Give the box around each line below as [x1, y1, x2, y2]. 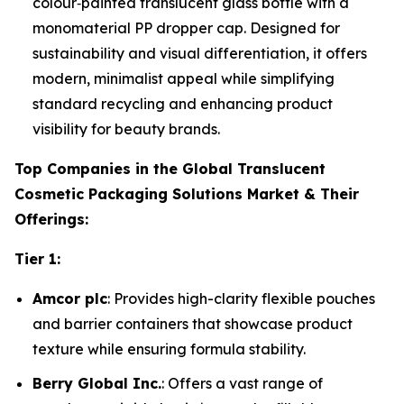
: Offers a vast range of [161, 374, 323, 393]
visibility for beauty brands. [32, 119, 220, 138]
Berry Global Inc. [32, 374, 161, 393]
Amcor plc [32, 289, 107, 308]
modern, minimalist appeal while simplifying [32, 69, 335, 87]
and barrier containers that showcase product [32, 314, 353, 333]
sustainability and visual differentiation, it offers [32, 43, 367, 62]
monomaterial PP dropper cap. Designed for [32, 18, 340, 37]
